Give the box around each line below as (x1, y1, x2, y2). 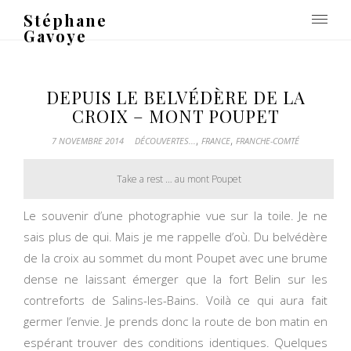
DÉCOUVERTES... (135, 135, 196, 147)
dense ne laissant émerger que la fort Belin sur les (24, 271, 327, 287)
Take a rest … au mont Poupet (116, 172, 241, 186)
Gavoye (24, 25, 87, 46)
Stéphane (24, 9, 107, 31)
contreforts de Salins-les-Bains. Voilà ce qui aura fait (24, 292, 327, 308)
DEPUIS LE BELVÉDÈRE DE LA (45, 85, 306, 109)
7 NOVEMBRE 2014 (52, 135, 124, 147)
